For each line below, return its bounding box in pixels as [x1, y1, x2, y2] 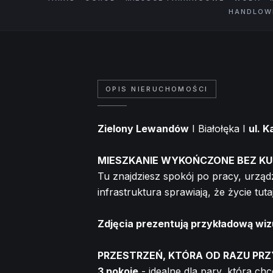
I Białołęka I [189, 122, 249, 135]
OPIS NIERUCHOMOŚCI [105, 84, 208, 93]
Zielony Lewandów [97, 122, 189, 135]
